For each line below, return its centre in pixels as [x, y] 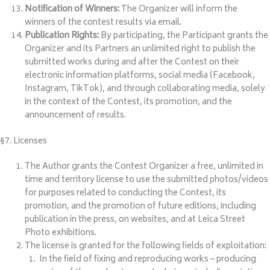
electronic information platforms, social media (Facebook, [140, 76]
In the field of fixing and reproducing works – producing [146, 259]
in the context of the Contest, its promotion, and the [129, 103]
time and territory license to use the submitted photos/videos [147, 180]
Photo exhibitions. [61, 233]
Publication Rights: [62, 36]
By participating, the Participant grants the [184, 36]
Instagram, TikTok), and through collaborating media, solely [145, 89]
